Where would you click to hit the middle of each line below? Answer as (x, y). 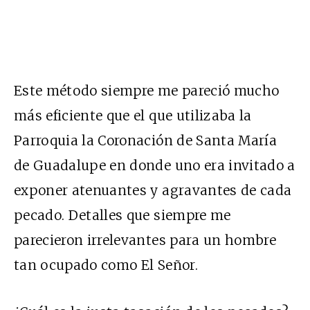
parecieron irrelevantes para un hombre (145, 240)
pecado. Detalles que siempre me (122, 216)
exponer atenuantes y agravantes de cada (153, 191)
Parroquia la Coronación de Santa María (145, 141)
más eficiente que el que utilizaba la (133, 116)
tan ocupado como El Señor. (106, 265)
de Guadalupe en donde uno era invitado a (155, 166)
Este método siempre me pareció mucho (147, 91)
